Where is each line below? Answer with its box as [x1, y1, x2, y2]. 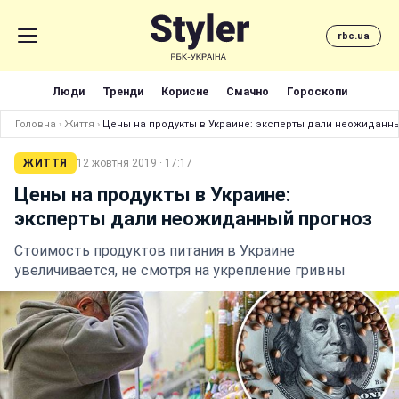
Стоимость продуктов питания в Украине [14, 242, 295, 259]
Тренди [102, 84, 143, 98]
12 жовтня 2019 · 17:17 [76, 157, 192, 169]
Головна [15, 118, 56, 130]
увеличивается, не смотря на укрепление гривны [14, 262, 346, 279]
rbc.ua [338, 29, 370, 42]
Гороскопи [286, 84, 347, 98]
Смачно [225, 84, 269, 98]
